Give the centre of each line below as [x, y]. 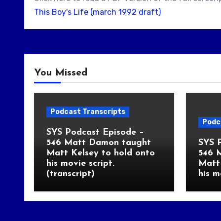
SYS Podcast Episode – [95, 132]
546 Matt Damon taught [99, 143]
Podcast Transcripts [88, 112]
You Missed [61, 73]
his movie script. [80, 164]
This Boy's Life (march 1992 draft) [97, 12]
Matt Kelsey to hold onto [101, 153]
